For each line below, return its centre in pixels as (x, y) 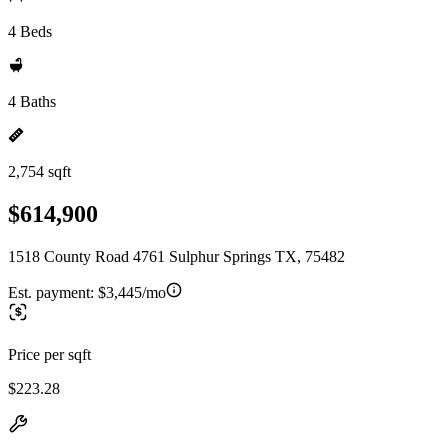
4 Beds (30, 31)
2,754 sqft (39, 171)
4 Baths (32, 101)
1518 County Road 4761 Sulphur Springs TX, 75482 (176, 256)
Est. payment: (53, 292)
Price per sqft (49, 354)
